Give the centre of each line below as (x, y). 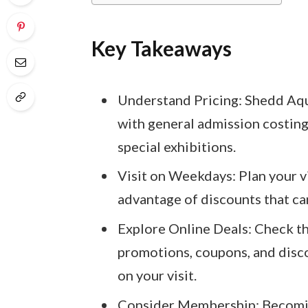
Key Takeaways (161, 48)
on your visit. (157, 275)
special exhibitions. (176, 146)
